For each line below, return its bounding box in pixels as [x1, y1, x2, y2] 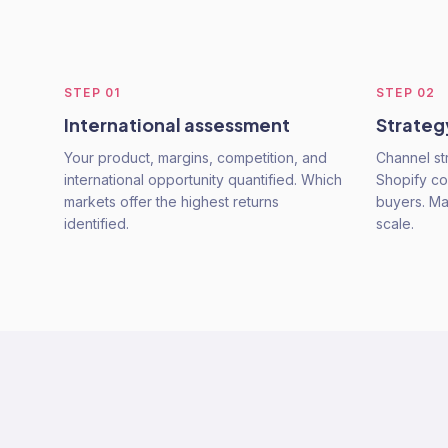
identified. [64, 215, 129, 232]
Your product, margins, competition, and [64, 149, 327, 166]
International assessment [64, 113, 290, 136]
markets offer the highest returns [64, 193, 279, 210]
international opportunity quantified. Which [64, 171, 342, 188]
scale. [376, 215, 414, 232]
